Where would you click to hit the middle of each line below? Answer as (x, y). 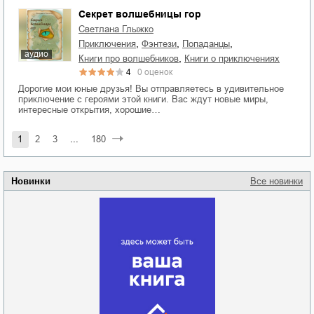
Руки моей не (41, 292)
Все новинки (277, 182)
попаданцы (209, 44)
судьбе (273, 298)
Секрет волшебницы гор (140, 14)
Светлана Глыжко (119, 29)
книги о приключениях (235, 59)
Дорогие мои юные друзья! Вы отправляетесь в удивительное (151, 89)
